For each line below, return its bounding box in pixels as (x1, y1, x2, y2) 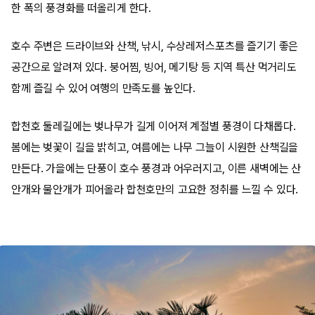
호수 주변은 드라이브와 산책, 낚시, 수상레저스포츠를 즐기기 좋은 (11, 39, 299, 53)
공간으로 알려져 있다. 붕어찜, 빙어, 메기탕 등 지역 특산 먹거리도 (11, 60, 297, 74)
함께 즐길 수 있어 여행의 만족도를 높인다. (11, 82, 196, 95)
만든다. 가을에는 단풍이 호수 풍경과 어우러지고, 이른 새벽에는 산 (11, 162, 302, 175)
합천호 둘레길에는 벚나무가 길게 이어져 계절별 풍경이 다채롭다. (11, 120, 296, 133)
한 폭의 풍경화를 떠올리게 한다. (11, 1, 152, 15)
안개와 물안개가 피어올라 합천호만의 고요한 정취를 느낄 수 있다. (11, 183, 299, 196)
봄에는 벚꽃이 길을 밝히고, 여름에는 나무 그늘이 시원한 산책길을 (11, 141, 299, 154)
